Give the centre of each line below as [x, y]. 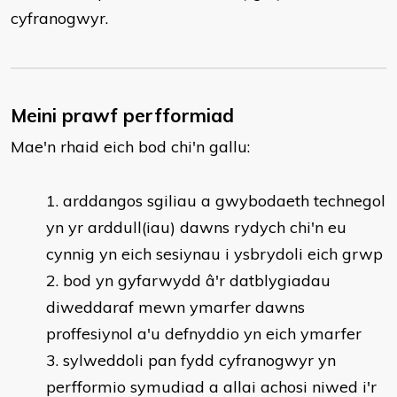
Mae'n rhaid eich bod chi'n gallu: [130, 147]
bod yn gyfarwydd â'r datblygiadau [197, 280]
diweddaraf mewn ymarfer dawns [175, 307]
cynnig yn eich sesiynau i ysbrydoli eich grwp [214, 254]
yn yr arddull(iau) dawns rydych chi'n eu [196, 227]
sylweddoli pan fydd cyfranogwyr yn [199, 360]
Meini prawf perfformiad [122, 115]
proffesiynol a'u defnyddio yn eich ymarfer [204, 334]
